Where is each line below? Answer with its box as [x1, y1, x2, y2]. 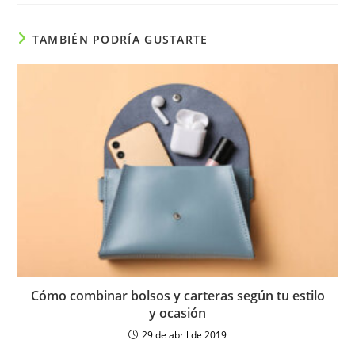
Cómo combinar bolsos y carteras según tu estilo [30, 286, 325, 304]
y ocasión [149, 303, 206, 322]
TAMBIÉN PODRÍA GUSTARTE [32, 31, 208, 47]
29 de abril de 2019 [142, 327, 227, 342]
